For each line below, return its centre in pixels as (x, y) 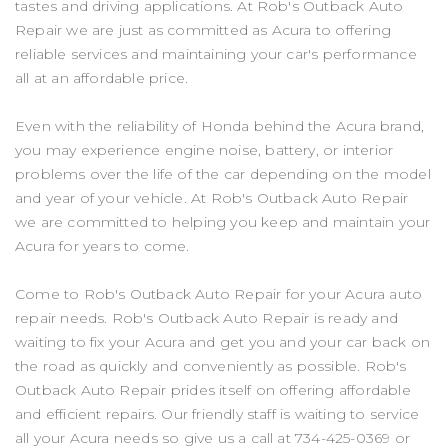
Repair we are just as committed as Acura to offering (203, 29)
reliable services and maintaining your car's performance (216, 53)
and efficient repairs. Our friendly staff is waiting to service (217, 413)
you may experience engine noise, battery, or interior (204, 149)
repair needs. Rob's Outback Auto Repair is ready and (206, 317)
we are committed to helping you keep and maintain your (223, 221)
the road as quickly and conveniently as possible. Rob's (211, 365)
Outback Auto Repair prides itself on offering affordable (213, 389)
